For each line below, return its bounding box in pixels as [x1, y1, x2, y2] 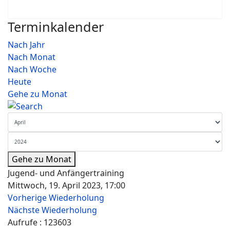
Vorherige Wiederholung [8, 192, 104, 203]
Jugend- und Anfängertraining [8, 167, 124, 179]
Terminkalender [8, 18, 104, 35]
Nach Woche [8, 64, 56, 75]
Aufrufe [8, 217, 37, 228]
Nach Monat [8, 51, 55, 63]
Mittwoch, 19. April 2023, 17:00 [8, 180, 125, 191]
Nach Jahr [8, 39, 45, 50]
